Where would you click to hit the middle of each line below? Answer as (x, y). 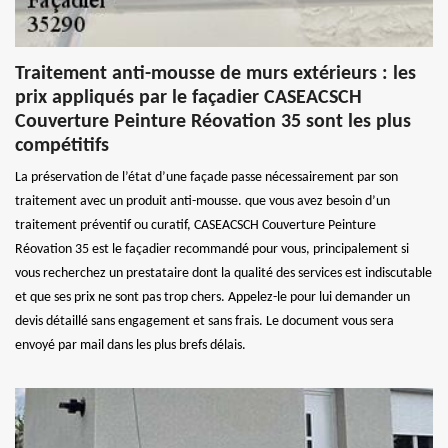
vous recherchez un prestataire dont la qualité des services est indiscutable (223, 273)
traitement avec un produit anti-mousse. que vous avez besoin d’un (202, 201)
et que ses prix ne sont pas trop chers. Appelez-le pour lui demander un (212, 297)
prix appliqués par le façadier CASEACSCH (188, 97)
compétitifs (62, 145)
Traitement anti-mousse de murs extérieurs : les (215, 73)
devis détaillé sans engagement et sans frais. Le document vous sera (204, 321)
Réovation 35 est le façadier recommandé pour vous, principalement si (212, 249)
